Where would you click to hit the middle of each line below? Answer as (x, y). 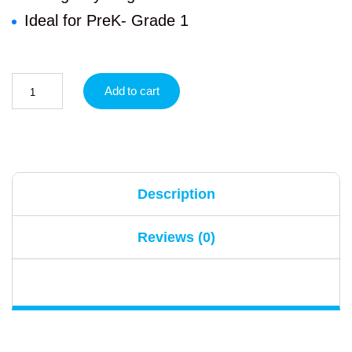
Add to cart (132, 91)
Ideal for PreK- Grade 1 (106, 21)
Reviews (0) (176, 238)
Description (176, 194)
